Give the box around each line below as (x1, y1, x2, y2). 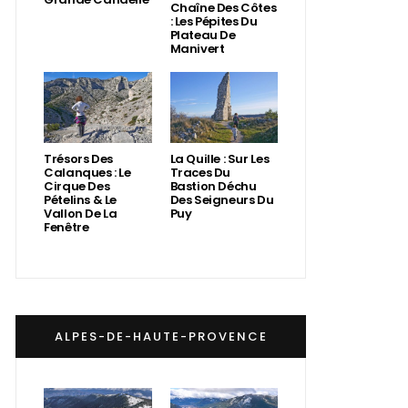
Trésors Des (44, 150, 113, 168)
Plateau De (169, 25, 236, 44)
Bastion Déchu (169, 178, 257, 196)
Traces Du (169, 164, 231, 182)
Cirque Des (44, 178, 110, 196)
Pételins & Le (44, 191, 117, 209)
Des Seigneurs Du (169, 191, 274, 209)
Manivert (169, 39, 225, 57)
